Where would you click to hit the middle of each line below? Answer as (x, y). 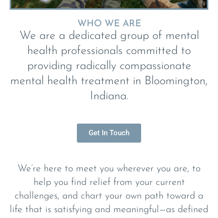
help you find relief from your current (109, 183)
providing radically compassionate (109, 66)
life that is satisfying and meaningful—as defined (109, 210)
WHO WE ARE (109, 24)
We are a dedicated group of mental (109, 36)
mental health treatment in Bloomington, (109, 82)
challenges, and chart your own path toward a (109, 196)
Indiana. (109, 97)
